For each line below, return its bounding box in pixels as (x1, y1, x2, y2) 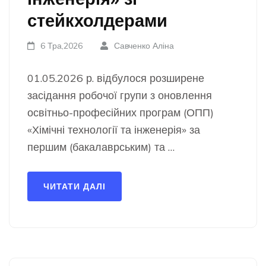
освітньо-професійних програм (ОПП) (27, 106, 214, 119)
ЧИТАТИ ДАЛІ (43, 181, 106, 192)
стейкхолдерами (27, 9, 167, 31)
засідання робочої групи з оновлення (27, 88, 212, 102)
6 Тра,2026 (40, 40, 83, 51)
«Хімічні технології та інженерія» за (27, 123, 200, 137)
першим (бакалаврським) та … (27, 140, 175, 154)
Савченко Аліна (113, 40, 174, 51)
